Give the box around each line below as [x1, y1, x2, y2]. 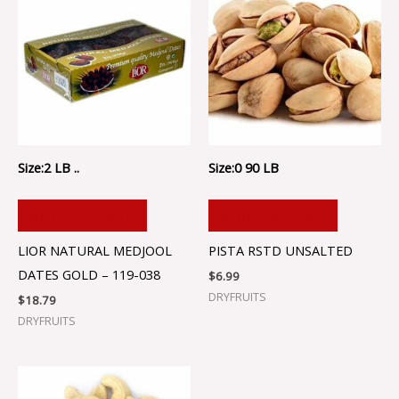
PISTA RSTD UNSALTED [208, 240, 353, 259]
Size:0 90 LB [208, 158, 279, 176]
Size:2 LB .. [18, 158, 79, 176]
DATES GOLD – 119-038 [18, 265, 160, 283]
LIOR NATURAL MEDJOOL [18, 240, 172, 259]
